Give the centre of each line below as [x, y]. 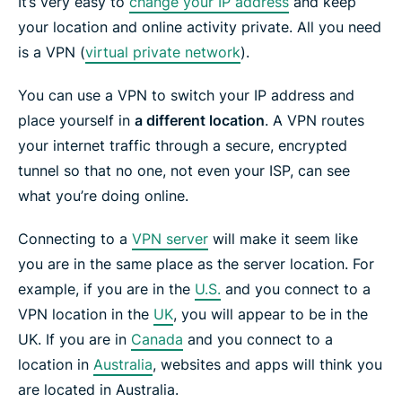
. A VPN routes [315, 120]
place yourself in [76, 120]
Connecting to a [75, 238]
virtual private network [163, 52]
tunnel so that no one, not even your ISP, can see [184, 170]
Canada [157, 339]
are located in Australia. [98, 389]
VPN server [170, 238]
